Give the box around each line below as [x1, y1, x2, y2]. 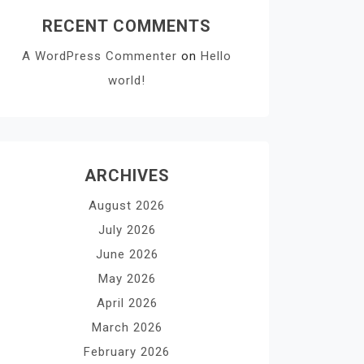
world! [108, 73, 145, 88]
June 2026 [95, 247, 158, 262]
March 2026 [91, 320, 162, 335]
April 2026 [96, 296, 158, 310]
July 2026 [97, 223, 156, 237]
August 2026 [89, 198, 165, 213]
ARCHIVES [84, 166, 170, 185]
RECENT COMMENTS [42, 16, 211, 36]
